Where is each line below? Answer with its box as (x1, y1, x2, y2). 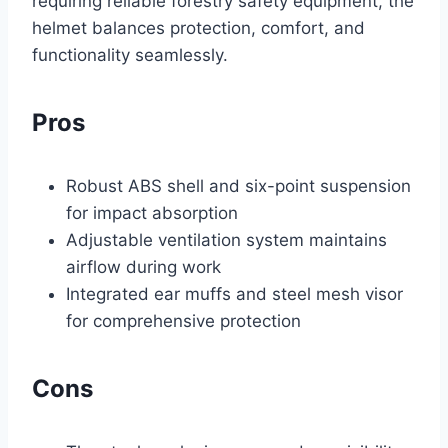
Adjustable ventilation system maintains (66, 230, 387, 251)
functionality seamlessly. (32, 45, 228, 66)
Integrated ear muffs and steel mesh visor (66, 284, 403, 305)
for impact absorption (66, 203, 238, 224)
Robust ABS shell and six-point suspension (66, 176, 411, 197)
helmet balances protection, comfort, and (32, 18, 365, 39)
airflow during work (66, 257, 221, 278)
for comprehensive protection (66, 311, 301, 332)
